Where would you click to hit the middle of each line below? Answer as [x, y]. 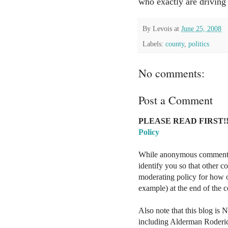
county [175, 44]
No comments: [172, 73]
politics [199, 44]
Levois [162, 28]
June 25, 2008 [201, 28]
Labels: [154, 44]
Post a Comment [176, 100]
